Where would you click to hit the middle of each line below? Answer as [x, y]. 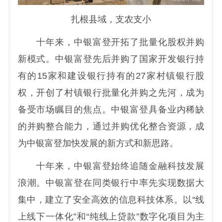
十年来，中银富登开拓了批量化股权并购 [111, 42]
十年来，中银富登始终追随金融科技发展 [111, 166]
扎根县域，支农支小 [111, 20]
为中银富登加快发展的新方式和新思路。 [98, 143]
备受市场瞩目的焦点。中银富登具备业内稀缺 [111, 110]
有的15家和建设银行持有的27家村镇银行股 [111, 76]
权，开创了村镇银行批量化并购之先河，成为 [111, 93]
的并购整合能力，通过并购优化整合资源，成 [111, 127]
